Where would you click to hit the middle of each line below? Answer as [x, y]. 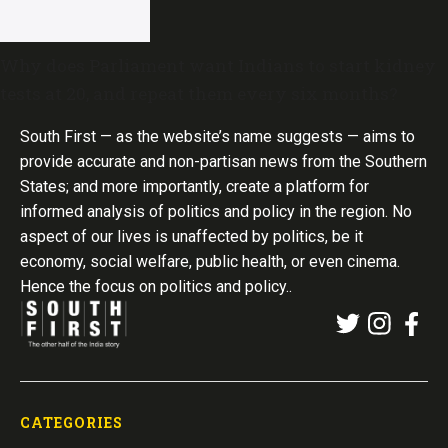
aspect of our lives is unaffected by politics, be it [191, 236]
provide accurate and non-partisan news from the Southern [223, 161]
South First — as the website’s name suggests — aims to [217, 136]
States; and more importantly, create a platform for [194, 186]
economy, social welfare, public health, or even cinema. [210, 261]
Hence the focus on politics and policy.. [156, 286]
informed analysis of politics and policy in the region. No [216, 211]
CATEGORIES [71, 422]
